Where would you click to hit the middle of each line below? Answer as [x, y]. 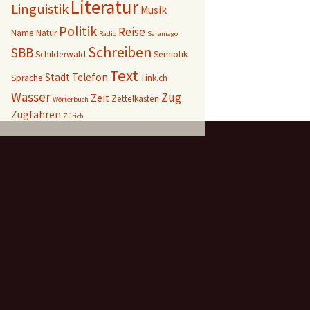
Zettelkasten [135, 99]
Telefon [90, 77]
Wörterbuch [71, 99]
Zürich [73, 116]
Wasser [31, 97]
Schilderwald [61, 54]
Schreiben [120, 52]
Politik [78, 31]
